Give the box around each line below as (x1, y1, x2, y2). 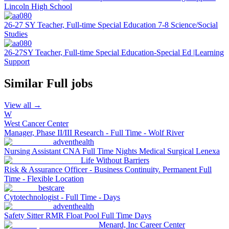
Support (4, 57, 30, 66)
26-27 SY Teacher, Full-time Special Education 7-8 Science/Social (4, 20, 218, 30)
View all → (4, 101, 41, 109)
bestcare (38, 184, 64, 192)
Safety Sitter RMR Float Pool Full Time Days (4, 211, 151, 220)
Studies (4, 30, 28, 39)
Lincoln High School (4, 2, 72, 11)
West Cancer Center (4, 119, 68, 128)
